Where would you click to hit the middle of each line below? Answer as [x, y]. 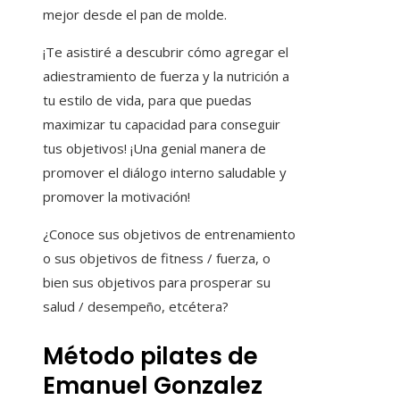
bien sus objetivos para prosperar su [157, 282]
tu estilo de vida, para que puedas [147, 100]
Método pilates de [150, 356]
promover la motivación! [117, 196]
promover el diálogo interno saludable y [165, 172]
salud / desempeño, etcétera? [136, 306]
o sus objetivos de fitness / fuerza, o [157, 258]
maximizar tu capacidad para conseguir [162, 124]
